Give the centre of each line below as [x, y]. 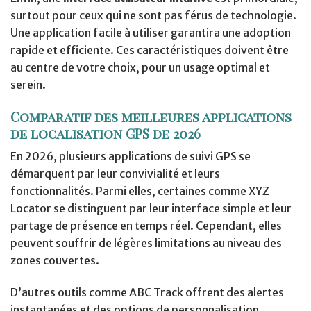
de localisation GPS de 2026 [106, 133]
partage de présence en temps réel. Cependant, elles [146, 226]
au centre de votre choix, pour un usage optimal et [140, 67]
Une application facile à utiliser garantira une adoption [151, 32]
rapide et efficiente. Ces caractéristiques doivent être [150, 50]
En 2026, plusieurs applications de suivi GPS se [131, 157]
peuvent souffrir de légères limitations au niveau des [146, 243]
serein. [28, 84]
